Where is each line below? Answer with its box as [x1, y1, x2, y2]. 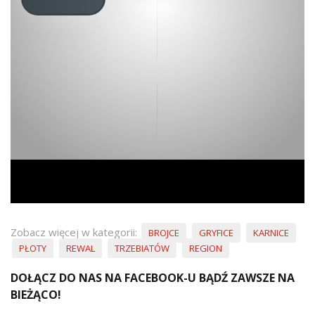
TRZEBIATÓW [115, 242, 169, 255]
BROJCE [148, 226, 179, 240]
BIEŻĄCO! [11, 287, 61, 303]
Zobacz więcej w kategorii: [11, 225, 140, 240]
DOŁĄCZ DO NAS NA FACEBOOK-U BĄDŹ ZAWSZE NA [11, 270, 295, 286]
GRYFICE [199, 226, 233, 240]
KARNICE [253, 226, 289, 240]
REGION [189, 242, 222, 255]
